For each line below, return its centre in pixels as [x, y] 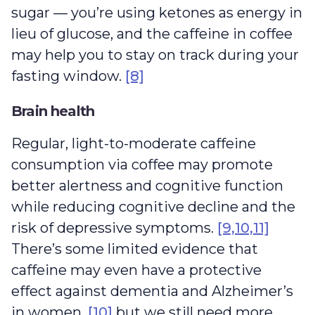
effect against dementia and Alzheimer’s [152, 291]
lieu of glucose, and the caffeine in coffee [152, 33]
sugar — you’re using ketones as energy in [157, 12]
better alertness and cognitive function [147, 185]
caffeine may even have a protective [136, 270]
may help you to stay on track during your [155, 54]
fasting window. [68, 76]
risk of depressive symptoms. [114, 227]
